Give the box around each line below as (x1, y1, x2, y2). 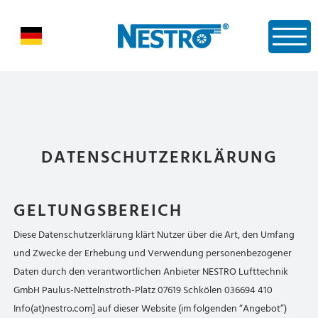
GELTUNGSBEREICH (13, 197, 183, 224)
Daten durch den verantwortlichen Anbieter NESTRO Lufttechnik (13, 263, 289, 280)
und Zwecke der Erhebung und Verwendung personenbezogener (13, 245, 292, 261)
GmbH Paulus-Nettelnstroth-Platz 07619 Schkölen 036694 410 (13, 282, 273, 298)
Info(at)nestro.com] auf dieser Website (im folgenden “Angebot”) (13, 300, 287, 317)
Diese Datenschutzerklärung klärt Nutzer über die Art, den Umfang (13, 226, 295, 243)
